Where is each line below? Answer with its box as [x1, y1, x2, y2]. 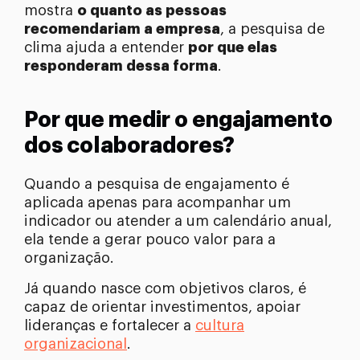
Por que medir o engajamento [24, 109, 333, 132]
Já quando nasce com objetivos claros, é [24, 281, 306, 297]
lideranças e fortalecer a [24, 318, 195, 333]
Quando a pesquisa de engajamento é [24, 177, 289, 192]
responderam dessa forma [24, 59, 218, 74]
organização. [24, 251, 114, 266]
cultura [195, 318, 244, 333]
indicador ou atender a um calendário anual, [24, 214, 332, 229]
